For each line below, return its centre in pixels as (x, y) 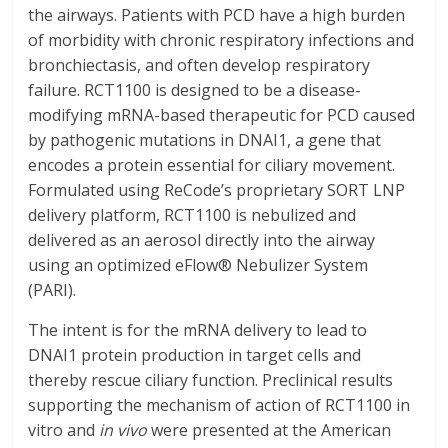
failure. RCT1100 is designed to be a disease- (195, 90)
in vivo (123, 430)
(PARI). (52, 290)
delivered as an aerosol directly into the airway (202, 240)
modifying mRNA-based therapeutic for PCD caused (222, 115)
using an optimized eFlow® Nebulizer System (198, 265)
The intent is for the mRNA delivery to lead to (198, 330)
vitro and (64, 430)
